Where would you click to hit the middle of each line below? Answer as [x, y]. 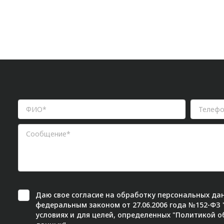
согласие [87, 195]
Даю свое [53, 195]
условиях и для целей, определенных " [105, 215]
